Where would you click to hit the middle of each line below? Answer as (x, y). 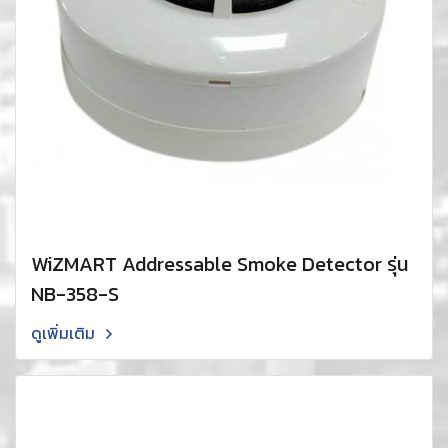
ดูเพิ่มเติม (65, 333)
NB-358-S (75, 294)
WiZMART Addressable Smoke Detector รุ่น (76, 264)
